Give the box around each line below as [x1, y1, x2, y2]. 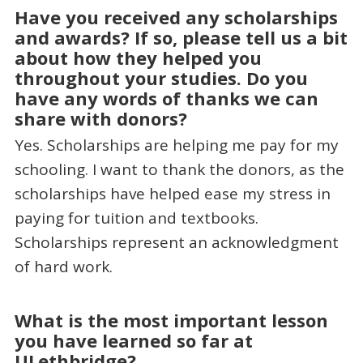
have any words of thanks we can [14, 86, 318, 111]
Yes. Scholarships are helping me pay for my [14, 134, 339, 156]
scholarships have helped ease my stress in [14, 182, 331, 204]
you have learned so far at [14, 328, 253, 353]
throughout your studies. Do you [14, 66, 308, 91]
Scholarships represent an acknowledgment [14, 231, 339, 253]
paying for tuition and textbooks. [14, 207, 258, 228]
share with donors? [14, 106, 187, 131]
